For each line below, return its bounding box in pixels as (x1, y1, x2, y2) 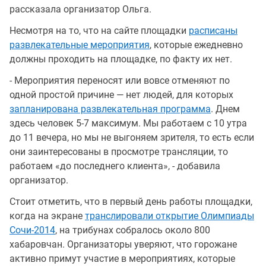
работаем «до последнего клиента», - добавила (9, 160, 220, 172)
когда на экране (9, 210, 85, 221)
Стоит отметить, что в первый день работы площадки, (9, 195, 252, 207)
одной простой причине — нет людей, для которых (9, 88, 233, 100)
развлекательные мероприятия (9, 39, 150, 50)
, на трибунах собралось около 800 (55, 224, 210, 236)
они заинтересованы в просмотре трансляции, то (9, 145, 228, 157)
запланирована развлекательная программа (9, 103, 211, 115)
